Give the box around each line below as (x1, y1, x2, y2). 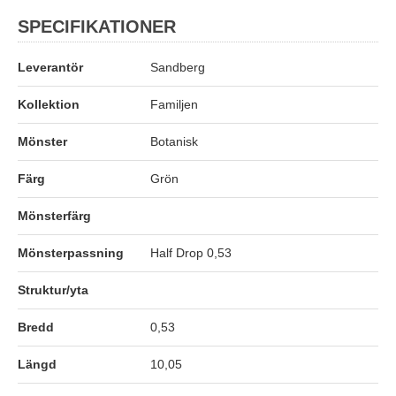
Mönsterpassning (18, 246, 124, 260)
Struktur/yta (18, 283, 88, 297)
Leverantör (18, 60, 83, 74)
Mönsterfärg (18, 209, 91, 223)
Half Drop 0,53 (150, 246, 232, 260)
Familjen (150, 97, 198, 111)
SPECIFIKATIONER (18, 17, 176, 36)
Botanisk (150, 134, 198, 148)
